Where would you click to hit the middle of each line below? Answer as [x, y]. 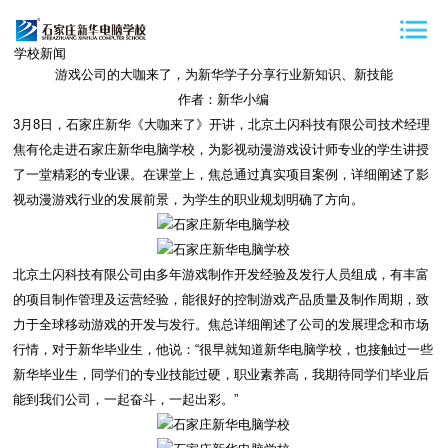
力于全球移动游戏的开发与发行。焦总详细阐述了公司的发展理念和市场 [221, 324]
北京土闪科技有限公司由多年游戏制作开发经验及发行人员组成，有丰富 [221, 274]
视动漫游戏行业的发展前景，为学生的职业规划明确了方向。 [189, 199]
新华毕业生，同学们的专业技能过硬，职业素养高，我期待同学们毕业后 [221, 374]
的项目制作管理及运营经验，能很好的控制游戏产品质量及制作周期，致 [221, 299]
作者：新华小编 [224, 99]
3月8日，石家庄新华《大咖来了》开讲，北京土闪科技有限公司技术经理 [222, 124]
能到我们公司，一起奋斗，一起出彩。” [126, 399]
